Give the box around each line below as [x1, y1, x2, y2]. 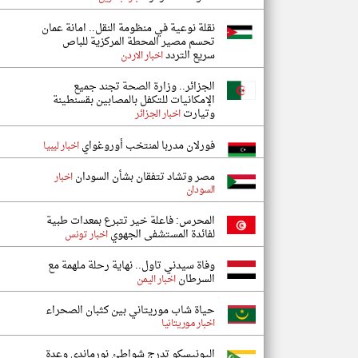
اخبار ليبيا [43, 137, 79, 155]
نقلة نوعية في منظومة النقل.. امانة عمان [42, 18, 215, 38]
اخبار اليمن [137, 271, 176, 288]
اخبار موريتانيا [161, 315, 215, 332]
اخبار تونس [65, 226, 108, 244]
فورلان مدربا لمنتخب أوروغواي [79, 136, 215, 156]
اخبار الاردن [121, 47, 163, 65]
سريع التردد [163, 46, 215, 66]
